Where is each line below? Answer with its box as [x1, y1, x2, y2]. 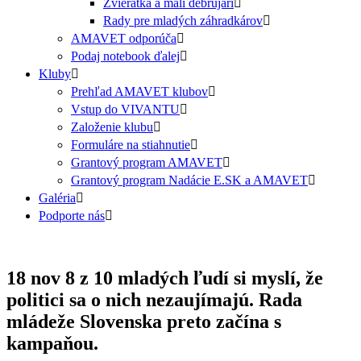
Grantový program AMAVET [71, 156, 222, 169]
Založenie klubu [71, 120, 153, 134]
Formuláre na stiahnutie [71, 138, 190, 151]
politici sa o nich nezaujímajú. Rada [6, 288, 302, 310]
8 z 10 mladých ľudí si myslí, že [60, 267, 323, 288]
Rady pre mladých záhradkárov [103, 14, 263, 27]
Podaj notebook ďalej [71, 49, 180, 63]
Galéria [39, 191, 76, 205]
